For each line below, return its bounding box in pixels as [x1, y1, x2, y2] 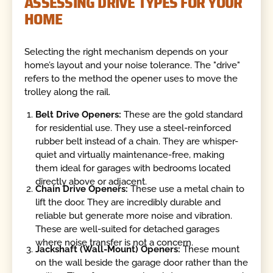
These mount [180, 243, 240, 255]
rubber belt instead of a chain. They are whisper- [35, 136, 239, 147]
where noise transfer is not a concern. [35, 236, 194, 248]
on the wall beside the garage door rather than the [35, 257, 249, 268]
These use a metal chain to [128, 183, 245, 194]
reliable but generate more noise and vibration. [35, 210, 233, 221]
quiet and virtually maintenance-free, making [35, 149, 225, 161]
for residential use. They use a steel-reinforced [35, 122, 232, 134]
